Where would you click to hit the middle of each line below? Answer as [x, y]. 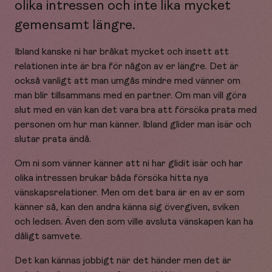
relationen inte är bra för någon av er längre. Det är [127, 66]
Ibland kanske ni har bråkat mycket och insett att [122, 52]
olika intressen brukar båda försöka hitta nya [111, 178]
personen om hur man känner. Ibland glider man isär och [133, 124]
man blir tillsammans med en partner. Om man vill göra [131, 95]
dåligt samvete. [48, 236]
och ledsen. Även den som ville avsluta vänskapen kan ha [134, 222]
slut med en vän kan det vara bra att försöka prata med [136, 110]
